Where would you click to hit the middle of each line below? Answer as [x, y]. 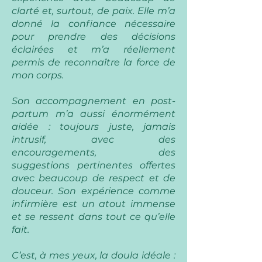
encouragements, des [94, 152]
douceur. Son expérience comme [94, 191]
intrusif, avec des [94, 139]
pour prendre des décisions [94, 37]
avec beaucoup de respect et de [94, 178]
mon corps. [38, 75]
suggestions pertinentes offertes [94, 165]
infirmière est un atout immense [94, 204]
